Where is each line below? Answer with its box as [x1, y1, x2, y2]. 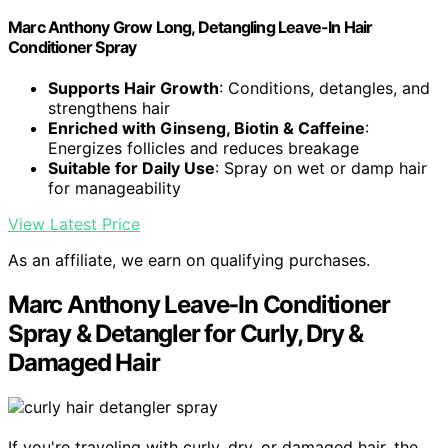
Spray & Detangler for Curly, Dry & [8, 319, 364, 349]
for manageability [48, 178, 181, 199]
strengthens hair [48, 98, 170, 119]
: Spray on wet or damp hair [215, 158, 427, 179]
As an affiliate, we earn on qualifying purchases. [8, 250, 370, 271]
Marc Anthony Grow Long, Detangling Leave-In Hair [8, 17, 373, 38]
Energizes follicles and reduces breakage [48, 138, 359, 159]
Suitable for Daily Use [48, 158, 215, 179]
